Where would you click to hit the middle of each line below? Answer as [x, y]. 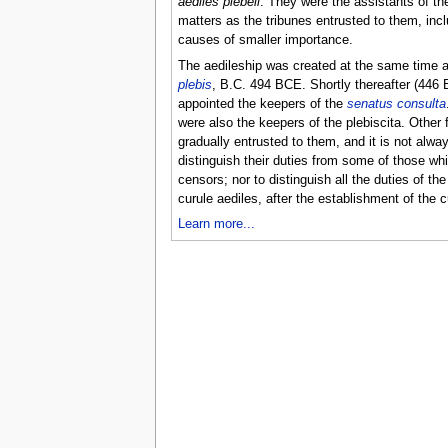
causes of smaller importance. [266, 40]
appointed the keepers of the [263, 103]
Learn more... [217, 223]
